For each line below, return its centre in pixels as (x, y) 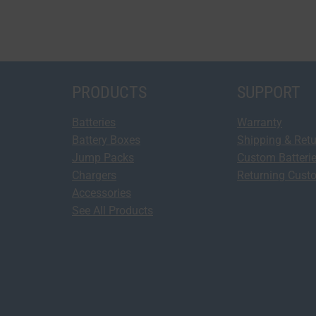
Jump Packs (103, 158)
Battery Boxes (106, 140)
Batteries (94, 123)
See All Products (113, 211)
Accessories (102, 193)
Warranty (260, 123)
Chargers (94, 176)
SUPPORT (269, 93)
